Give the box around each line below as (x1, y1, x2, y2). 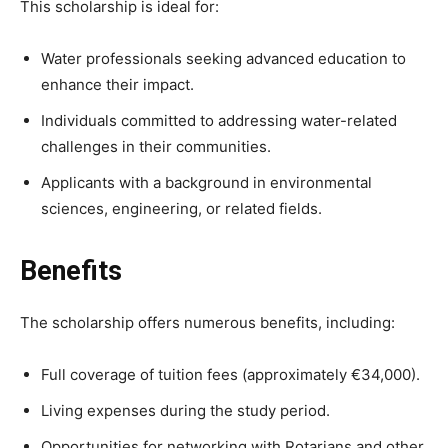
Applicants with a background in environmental (41, 173, 372, 193)
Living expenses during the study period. (41, 401, 330, 421)
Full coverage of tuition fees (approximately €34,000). (41, 365, 420, 385)
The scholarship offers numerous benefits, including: (20, 313, 395, 333)
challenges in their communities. (41, 137, 271, 157)
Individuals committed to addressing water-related (41, 111, 397, 131)
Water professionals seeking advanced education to (41, 49, 406, 69)
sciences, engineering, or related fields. (41, 199, 322, 219)
